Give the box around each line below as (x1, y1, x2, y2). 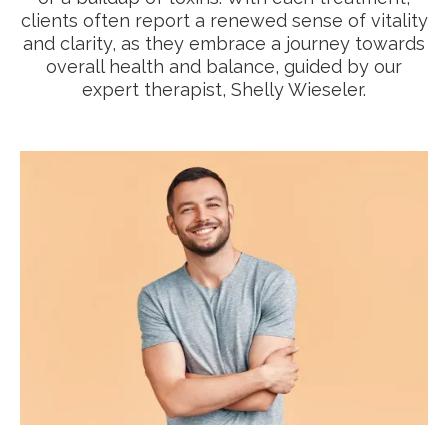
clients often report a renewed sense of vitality (20, 9, 428, 31)
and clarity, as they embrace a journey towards (23, 32, 425, 54)
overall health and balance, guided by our (46, 55, 402, 77)
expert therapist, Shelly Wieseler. (82, 78, 366, 100)
